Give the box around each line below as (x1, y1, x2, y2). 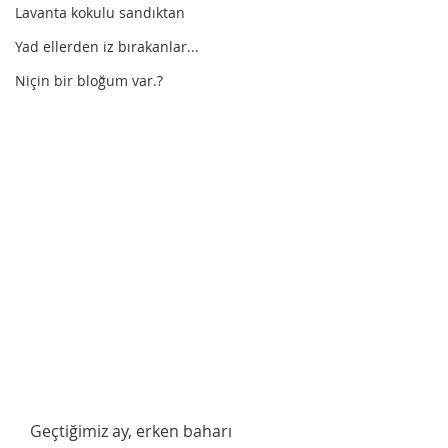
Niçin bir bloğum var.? (15, 71, 163, 90)
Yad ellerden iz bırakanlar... (15, 37, 199, 56)
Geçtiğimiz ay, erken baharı (18, 419, 30, 442)
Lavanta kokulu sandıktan (15, 3, 185, 22)
